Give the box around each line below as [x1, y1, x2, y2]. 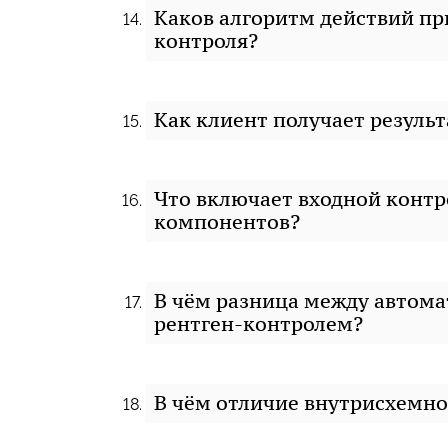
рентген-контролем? [154, 311, 363, 337]
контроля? [154, 28, 258, 54]
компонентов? [154, 209, 300, 235]
